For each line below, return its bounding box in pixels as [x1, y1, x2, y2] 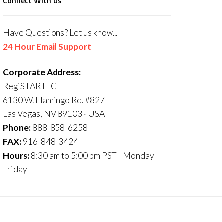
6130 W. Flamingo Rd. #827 [3, 95, 105, 105]
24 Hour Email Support [3, 41, 91, 52]
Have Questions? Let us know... [3, 27, 117, 38]
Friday [3, 164, 27, 174]
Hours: [3, 150, 29, 161]
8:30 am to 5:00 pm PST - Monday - [29, 150, 159, 161]
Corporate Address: [3, 67, 81, 77]
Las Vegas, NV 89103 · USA [3, 109, 105, 119]
